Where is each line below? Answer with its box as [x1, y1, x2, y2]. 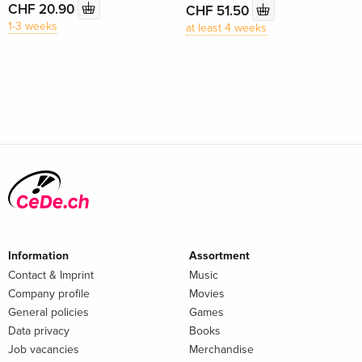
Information [8, 248, 69, 263]
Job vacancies [8, 342, 79, 356]
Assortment [189, 248, 250, 263]
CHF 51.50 [185, 2, 252, 19]
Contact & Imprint [8, 267, 94, 282]
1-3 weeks [8, 19, 57, 33]
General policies [8, 305, 89, 319]
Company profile [8, 286, 90, 301]
